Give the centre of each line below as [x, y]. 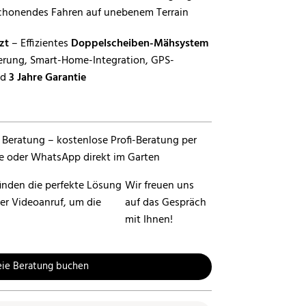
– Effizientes [40, 44]
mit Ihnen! [149, 220]
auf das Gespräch [166, 203]
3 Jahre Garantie [47, 78]
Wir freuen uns [160, 186]
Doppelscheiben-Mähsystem [140, 44]
